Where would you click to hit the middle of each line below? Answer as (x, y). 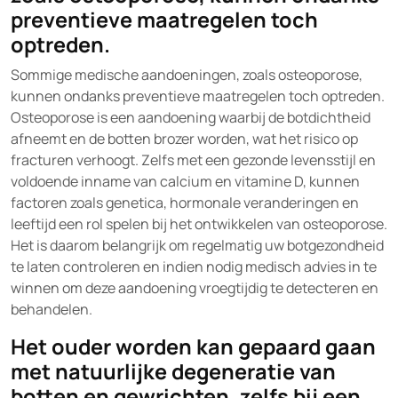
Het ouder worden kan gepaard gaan (193, 346)
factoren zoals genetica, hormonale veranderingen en (185, 203)
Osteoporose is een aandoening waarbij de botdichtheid (191, 117)
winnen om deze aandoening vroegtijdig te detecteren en (195, 288)
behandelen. (52, 309)
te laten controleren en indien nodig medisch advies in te (194, 267)
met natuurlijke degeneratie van (173, 371)
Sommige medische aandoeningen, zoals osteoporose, (187, 75)
